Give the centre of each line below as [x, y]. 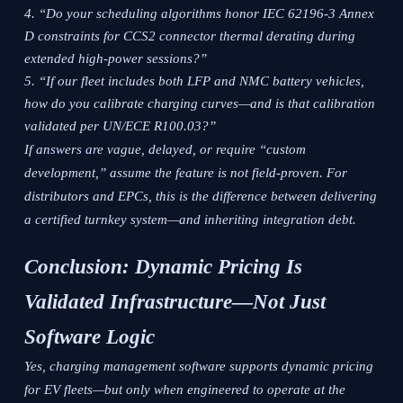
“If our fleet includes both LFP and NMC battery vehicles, [202, 81]
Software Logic [90, 337]
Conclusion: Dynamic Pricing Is [164, 267]
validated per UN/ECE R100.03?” [121, 126]
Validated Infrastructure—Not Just [175, 302]
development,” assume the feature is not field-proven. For [186, 173]
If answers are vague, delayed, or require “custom [166, 150]
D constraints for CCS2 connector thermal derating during [190, 36]
